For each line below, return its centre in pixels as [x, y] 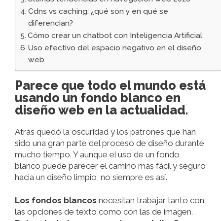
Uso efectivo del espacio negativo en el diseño [115, 48]
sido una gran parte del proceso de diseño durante [110, 143]
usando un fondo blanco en [98, 98]
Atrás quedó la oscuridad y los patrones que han [105, 132]
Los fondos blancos [56, 201]
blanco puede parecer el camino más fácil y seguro [110, 166]
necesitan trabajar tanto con [150, 201]
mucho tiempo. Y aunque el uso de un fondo [97, 155]
